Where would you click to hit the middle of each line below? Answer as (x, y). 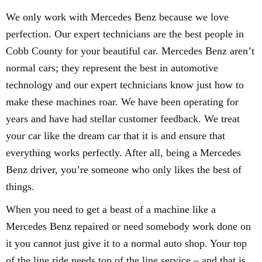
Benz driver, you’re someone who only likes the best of (124, 170)
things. (20, 187)
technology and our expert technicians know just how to (125, 85)
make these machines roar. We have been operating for (122, 102)
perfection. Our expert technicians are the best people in (125, 34)
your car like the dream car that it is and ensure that (116, 136)
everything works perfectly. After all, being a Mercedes (123, 153)
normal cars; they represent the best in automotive (112, 68)
